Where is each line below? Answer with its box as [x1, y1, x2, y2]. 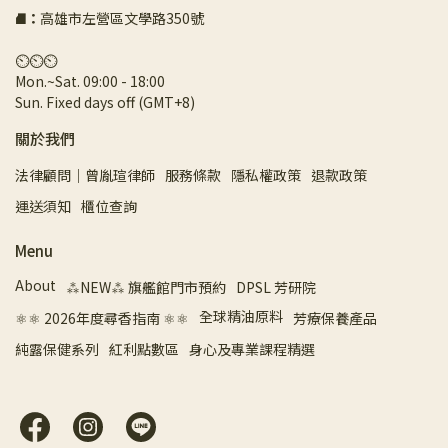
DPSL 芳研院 [236, 277, 316, 297]
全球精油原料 [199, 306, 283, 326]
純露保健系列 [15, 339, 99, 359]
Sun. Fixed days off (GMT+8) [15, 92, 195, 112]
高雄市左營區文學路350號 [40, 8, 204, 28]
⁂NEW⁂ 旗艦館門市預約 [66, 277, 226, 297]
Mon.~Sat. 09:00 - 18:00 [15, 71, 168, 91]
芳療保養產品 [293, 308, 377, 328]
